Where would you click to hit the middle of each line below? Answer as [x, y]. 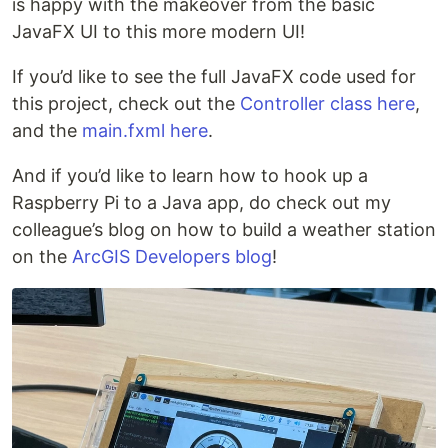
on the [42, 256]
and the [47, 130]
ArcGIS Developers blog [172, 256]
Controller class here [327, 103]
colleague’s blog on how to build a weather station [224, 229]
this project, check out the [126, 103]
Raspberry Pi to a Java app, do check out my [201, 202]
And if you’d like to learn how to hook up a [190, 175]
